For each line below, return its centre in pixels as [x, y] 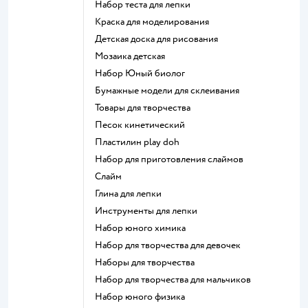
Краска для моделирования [155, 22]
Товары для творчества [145, 108]
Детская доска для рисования [160, 39]
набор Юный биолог [144, 74]
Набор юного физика [144, 297]
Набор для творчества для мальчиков [177, 280]
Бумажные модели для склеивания [170, 91]
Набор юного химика [144, 228]
